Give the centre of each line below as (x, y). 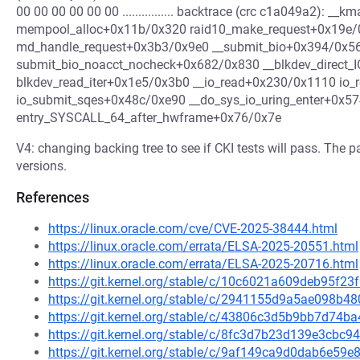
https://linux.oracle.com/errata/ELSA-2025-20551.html (203, 246)
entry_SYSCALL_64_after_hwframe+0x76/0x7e (149, 118)
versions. (41, 166)
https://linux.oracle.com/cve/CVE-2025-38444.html (193, 229)
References (53, 197)
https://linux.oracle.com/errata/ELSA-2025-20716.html (203, 264)
